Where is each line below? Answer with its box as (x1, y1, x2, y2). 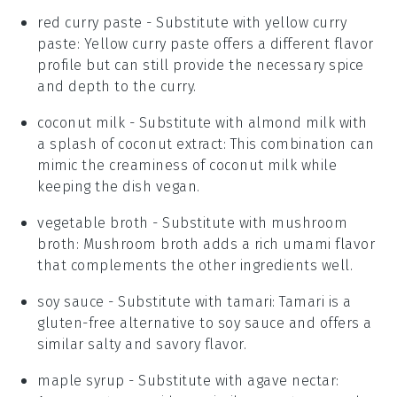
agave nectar (247, 371, 337, 389)
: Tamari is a (272, 292, 352, 310)
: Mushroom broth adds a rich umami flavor (75, 235, 376, 253)
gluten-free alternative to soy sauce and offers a (37, 314, 372, 331)
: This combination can (222, 135, 375, 152)
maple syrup (37, 371, 125, 389)
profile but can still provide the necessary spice (37, 56, 364, 74)
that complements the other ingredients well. (37, 256, 354, 274)
